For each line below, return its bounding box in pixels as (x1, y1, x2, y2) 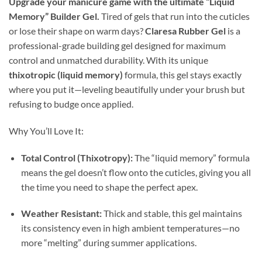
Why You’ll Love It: (9, 125, 84, 136)
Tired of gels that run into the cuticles (99, 10, 250, 22)
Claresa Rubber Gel (145, 25, 226, 36)
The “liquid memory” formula (132, 151, 250, 163)
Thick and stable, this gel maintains (101, 208, 242, 219)
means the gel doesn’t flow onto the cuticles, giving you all (20, 166, 251, 178)
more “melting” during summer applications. (20, 237, 196, 249)
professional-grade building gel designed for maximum (9, 39, 226, 51)
